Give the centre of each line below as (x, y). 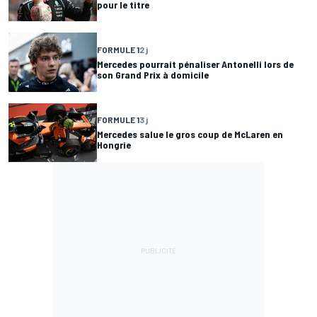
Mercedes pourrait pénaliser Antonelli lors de (195, 64)
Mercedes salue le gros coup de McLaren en (190, 134)
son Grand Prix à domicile (153, 74)
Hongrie (114, 145)
